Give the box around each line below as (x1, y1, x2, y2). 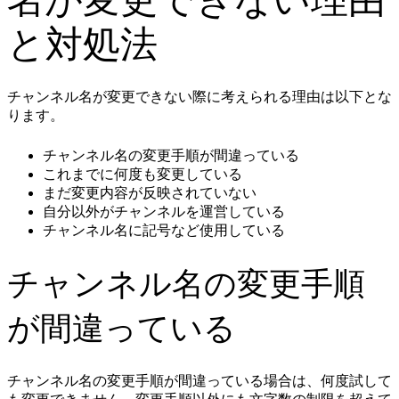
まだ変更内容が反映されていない (43, 185, 256, 201)
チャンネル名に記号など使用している (43, 223, 285, 239)
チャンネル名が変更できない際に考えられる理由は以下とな (7, 89, 392, 105)
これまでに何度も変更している (43, 167, 242, 183)
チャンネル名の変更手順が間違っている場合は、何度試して (7, 373, 392, 389)
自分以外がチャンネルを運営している (43, 204, 285, 220)
